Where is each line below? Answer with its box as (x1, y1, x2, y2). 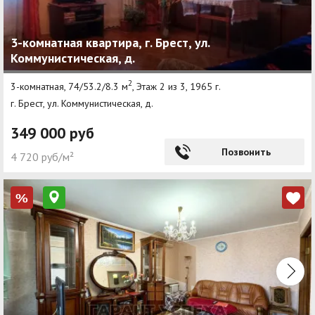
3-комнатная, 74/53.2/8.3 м (11, 80, 128, 94)
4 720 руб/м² (11, 150, 74, 165)
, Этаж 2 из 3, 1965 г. (132, 80, 221, 94)
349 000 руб (11, 123, 94, 143)
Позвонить (221, 146, 271, 159)
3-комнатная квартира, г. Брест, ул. (11, 34, 210, 51)
